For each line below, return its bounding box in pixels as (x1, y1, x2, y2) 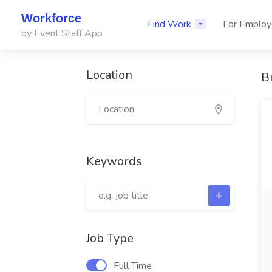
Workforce (21, 12, 81, 25)
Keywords (86, 153, 142, 169)
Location (86, 67, 132, 83)
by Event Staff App (21, 27, 103, 40)
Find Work (148, 18, 191, 31)
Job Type (86, 230, 134, 246)
